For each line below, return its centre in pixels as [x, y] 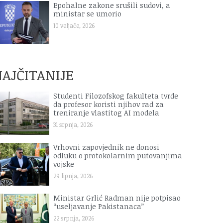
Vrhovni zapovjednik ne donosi [107, 147]
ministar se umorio [88, 13]
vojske [64, 164]
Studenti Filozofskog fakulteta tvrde [116, 96]
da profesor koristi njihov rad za [109, 105]
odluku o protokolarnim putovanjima [118, 155]
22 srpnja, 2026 [74, 218]
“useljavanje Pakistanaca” [99, 206]
